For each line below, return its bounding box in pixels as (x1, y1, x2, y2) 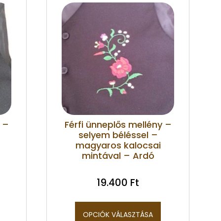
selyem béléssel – (78, 128, 158, 141)
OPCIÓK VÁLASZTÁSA (83, 209, 153, 220)
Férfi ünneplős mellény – (64, 118, 172, 131)
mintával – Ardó (81, 149, 154, 162)
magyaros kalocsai (75, 139, 161, 151)
